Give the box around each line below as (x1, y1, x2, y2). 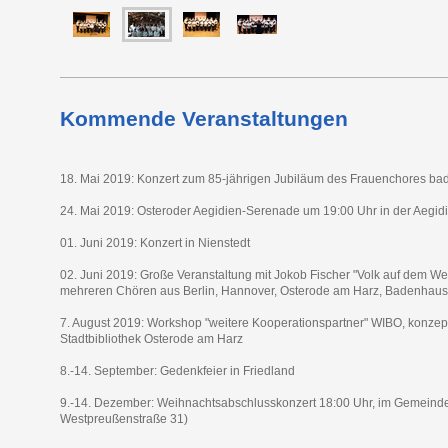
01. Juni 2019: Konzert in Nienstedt (59, 235, 250, 250)
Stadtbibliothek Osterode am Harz (59, 331, 243, 346)
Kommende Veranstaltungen (59, 106, 348, 130)
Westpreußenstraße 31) (59, 411, 188, 426)
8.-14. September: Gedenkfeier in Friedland (59, 363, 295, 378)
